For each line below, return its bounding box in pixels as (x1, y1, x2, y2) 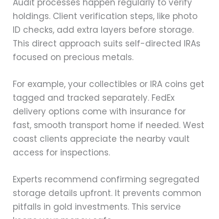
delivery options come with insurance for (13, 105, 186, 117)
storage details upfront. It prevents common (13, 187, 202, 199)
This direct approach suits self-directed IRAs (13, 37, 201, 49)
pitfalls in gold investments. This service (13, 201, 181, 213)
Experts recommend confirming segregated (13, 174, 200, 186)
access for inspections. (13, 146, 110, 158)
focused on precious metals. (13, 51, 134, 63)
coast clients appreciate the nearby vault (13, 132, 190, 145)
